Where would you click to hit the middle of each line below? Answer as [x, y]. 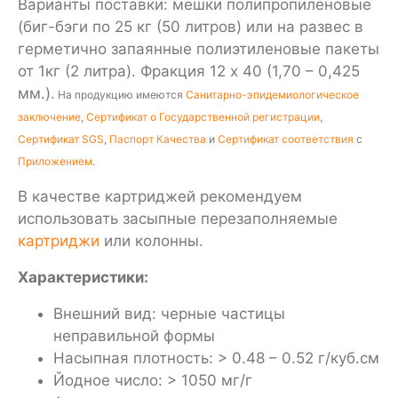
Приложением [55, 161]
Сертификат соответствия [286, 139]
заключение [49, 116]
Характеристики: [83, 277]
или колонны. [151, 240]
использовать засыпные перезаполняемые [178, 218]
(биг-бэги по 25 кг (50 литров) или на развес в [191, 26]
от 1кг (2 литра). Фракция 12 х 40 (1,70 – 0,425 [189, 71]
